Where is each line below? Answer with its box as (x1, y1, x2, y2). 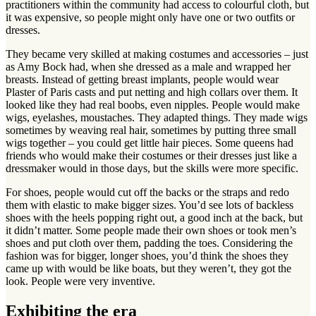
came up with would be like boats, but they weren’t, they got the (6, 262, 291, 274)
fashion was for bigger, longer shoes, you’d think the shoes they (6, 249, 288, 262)
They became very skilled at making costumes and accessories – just (6, 47, 308, 60)
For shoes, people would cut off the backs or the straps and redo (6, 186, 289, 198)
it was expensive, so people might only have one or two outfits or (6, 11, 295, 23)
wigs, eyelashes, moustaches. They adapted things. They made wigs (6, 111, 308, 123)
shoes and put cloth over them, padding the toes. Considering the (6, 236, 293, 249)
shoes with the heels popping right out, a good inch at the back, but (6, 211, 303, 224)
